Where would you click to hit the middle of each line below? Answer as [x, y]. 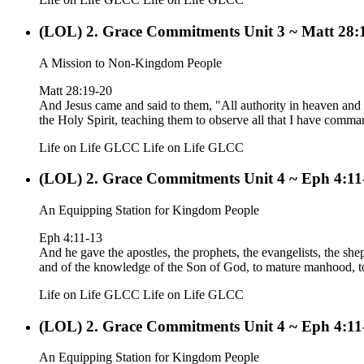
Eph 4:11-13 [71, 237]
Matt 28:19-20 [76, 90]
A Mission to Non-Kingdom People [130, 63]
